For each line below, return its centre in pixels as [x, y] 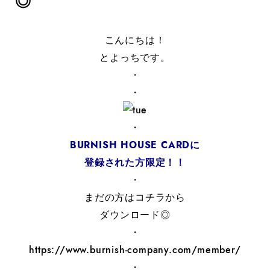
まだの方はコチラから [135, 197]
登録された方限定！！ [135, 162]
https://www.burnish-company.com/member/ [135, 250]
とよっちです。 [135, 58]
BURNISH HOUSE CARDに [135, 145]
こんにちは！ [135, 40]
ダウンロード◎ [135, 215]
